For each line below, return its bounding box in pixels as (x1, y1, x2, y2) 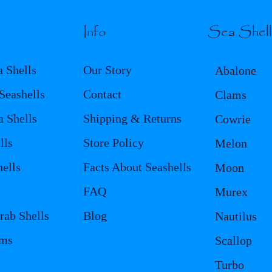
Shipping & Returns (83, 111, 182, 125)
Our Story (83, 63, 132, 76)
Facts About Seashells (83, 160, 191, 174)
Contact (83, 87, 121, 101)
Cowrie (215, 112, 251, 126)
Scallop (215, 233, 253, 247)
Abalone (215, 63, 257, 77)
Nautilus (215, 209, 257, 223)
